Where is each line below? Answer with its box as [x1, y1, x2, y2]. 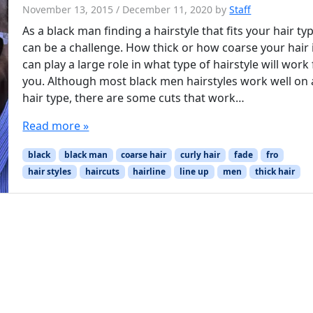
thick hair [255, 165, 296, 177]
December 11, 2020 [122, 2, 213, 16]
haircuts [85, 165, 119, 177]
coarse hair [121, 148, 167, 161]
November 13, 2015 [22, 2, 114, 16]
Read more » [22, 117, 89, 133]
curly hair [180, 148, 220, 161]
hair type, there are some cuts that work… [22, 89, 245, 105]
